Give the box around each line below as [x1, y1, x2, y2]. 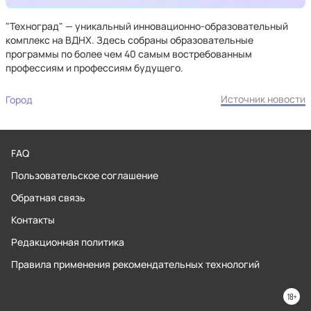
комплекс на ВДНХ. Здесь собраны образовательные [6, 33, 253, 47]
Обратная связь [11, 191, 85, 204]
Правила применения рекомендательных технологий [11, 258, 260, 271]
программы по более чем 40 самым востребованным [6, 47, 252, 60]
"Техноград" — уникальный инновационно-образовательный [6, 19, 288, 33]
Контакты [11, 213, 55, 226]
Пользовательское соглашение [11, 169, 158, 182]
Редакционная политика [11, 235, 124, 249]
